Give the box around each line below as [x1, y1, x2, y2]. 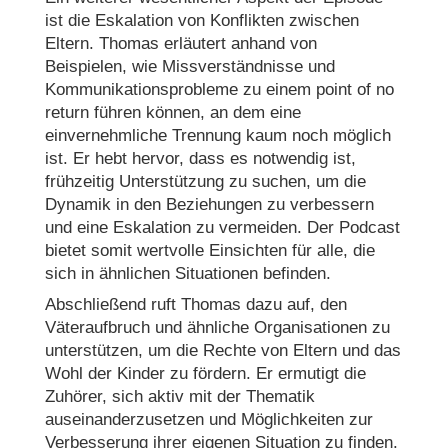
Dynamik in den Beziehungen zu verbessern [44, 194, 374, 214]
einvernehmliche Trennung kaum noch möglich [44, 125, 391, 145]
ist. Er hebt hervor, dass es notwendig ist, [44, 148, 356, 168]
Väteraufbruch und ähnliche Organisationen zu [44, 318, 390, 338]
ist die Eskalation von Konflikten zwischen [44, 10, 359, 30]
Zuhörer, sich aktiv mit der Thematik [44, 387, 315, 407]
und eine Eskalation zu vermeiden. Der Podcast [44, 217, 400, 237]
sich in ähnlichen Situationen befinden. [44, 263, 331, 283]
